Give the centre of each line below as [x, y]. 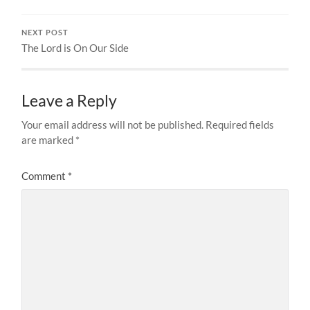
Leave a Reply [70, 101]
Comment [45, 176]
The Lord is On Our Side [75, 48]
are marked [49, 140]
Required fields [240, 125]
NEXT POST [45, 33]
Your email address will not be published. [113, 125]
